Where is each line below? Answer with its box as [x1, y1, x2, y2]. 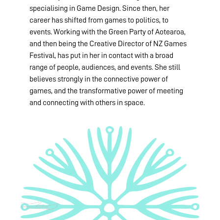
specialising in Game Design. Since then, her [29, 4, 169, 12]
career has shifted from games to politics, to [29, 16, 168, 24]
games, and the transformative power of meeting [29, 86, 183, 95]
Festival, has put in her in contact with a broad [29, 51, 173, 59]
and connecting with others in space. [29, 98, 145, 107]
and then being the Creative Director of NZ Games [29, 39, 187, 48]
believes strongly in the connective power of [29, 75, 168, 83]
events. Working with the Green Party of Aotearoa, [29, 27, 186, 36]
